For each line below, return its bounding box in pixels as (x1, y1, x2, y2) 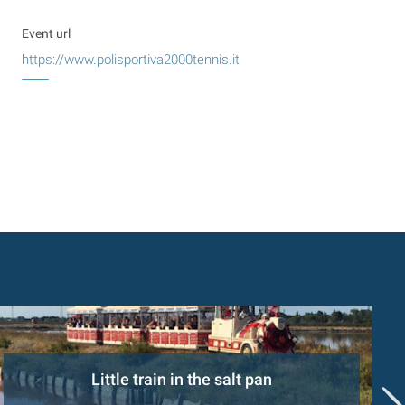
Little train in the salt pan (91, 371, 272, 390)
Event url (22, 25, 71, 41)
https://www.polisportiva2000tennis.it (22, 51, 240, 68)
